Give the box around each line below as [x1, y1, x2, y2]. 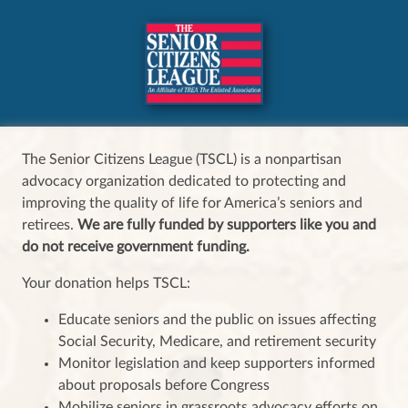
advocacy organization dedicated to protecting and [22, 173, 346, 189]
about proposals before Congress [58, 377, 270, 393]
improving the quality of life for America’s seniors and [22, 195, 362, 210]
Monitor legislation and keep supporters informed [58, 355, 375, 371]
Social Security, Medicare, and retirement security [58, 333, 376, 349]
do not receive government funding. [22, 239, 250, 254]
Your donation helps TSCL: [22, 275, 190, 291]
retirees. [22, 217, 77, 232]
